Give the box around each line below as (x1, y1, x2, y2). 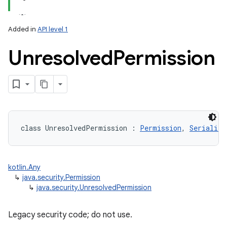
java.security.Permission (22, 173, 100, 182)
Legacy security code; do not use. (8, 210, 132, 220)
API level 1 (37, 25, 68, 33)
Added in (8, 25, 37, 33)
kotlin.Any (8, 163, 41, 172)
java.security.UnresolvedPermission (36, 183, 152, 192)
